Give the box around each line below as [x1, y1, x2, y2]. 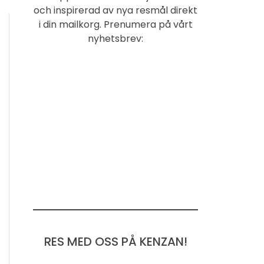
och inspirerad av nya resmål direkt [34, 3, 197, 17]
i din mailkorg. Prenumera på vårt [38, 17, 193, 31]
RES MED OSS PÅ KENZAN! [44, 233, 187, 250]
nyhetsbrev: [88, 31, 143, 45]
